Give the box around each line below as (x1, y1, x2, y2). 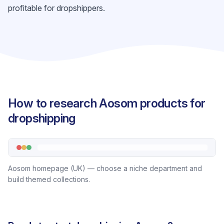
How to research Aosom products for (8, 96, 205, 110)
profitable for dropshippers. (8, 3, 105, 13)
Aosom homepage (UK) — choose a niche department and (8, 164, 202, 172)
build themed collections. (8, 175, 90, 183)
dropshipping (8, 111, 75, 125)
